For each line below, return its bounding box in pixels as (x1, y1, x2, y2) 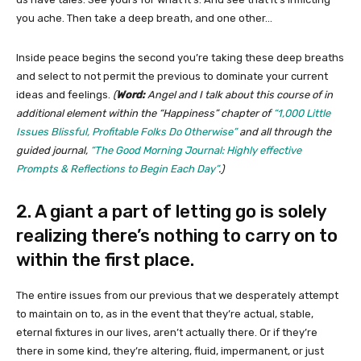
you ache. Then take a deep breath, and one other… (16, 11, 272, 24)
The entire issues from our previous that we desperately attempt (16, 288, 338, 301)
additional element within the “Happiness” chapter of (16, 106, 273, 119)
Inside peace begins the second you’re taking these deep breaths (16, 51, 344, 64)
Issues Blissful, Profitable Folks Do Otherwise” (16, 125, 237, 138)
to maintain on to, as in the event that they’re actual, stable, (16, 307, 313, 320)
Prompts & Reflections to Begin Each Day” (16, 162, 218, 175)
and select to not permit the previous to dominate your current (16, 69, 328, 82)
